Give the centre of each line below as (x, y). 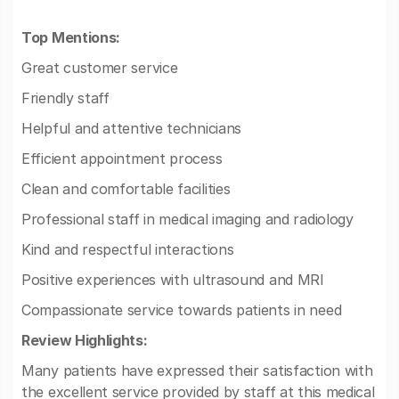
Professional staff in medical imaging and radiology (187, 219)
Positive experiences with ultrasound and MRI (173, 280)
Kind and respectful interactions (128, 249)
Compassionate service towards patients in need (182, 310)
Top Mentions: (71, 37)
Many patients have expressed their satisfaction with (197, 370)
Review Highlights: (85, 340)
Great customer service (100, 68)
